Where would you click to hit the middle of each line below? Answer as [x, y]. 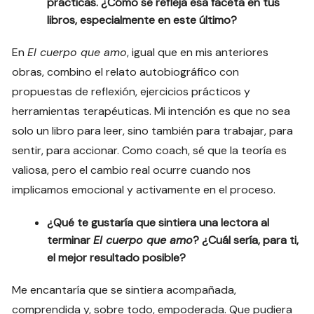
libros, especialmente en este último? [142, 20]
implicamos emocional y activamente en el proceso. [144, 189]
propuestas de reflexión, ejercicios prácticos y [131, 91]
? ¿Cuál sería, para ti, [246, 240]
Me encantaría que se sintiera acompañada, [124, 289]
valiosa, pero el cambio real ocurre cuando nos [132, 170]
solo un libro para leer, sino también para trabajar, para [153, 130]
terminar [70, 240]
